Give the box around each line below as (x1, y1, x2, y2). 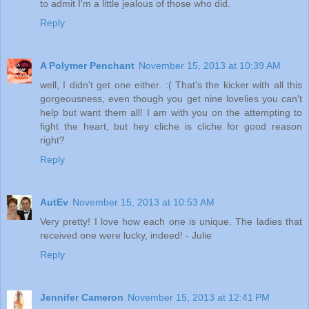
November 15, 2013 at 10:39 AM (139, 60, 281, 72)
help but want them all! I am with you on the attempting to (40, 107, 302, 119)
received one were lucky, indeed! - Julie (40, 230, 212, 241)
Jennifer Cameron (40, 292, 123, 303)
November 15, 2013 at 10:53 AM (72, 197, 215, 208)
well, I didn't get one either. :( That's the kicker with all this (40, 79, 302, 91)
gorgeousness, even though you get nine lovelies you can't (40, 93, 302, 105)
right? (40, 134, 65, 146)
